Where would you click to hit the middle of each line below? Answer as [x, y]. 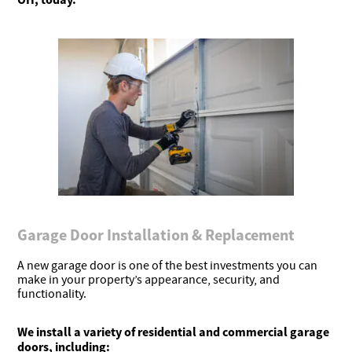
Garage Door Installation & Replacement [156, 234]
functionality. [52, 293]
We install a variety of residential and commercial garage [174, 331]
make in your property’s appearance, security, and [149, 279]
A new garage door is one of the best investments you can [168, 265]
